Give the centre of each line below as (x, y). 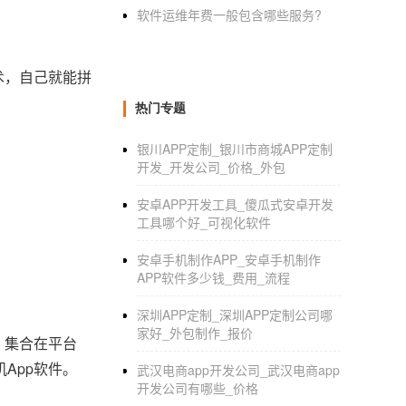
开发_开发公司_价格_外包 (211, 167)
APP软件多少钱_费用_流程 (213, 277)
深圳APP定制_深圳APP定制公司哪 (235, 314)
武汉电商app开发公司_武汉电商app (238, 370)
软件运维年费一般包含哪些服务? (229, 14)
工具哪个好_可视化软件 (204, 222)
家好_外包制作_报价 (195, 333)
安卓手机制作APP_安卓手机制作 (229, 259)
